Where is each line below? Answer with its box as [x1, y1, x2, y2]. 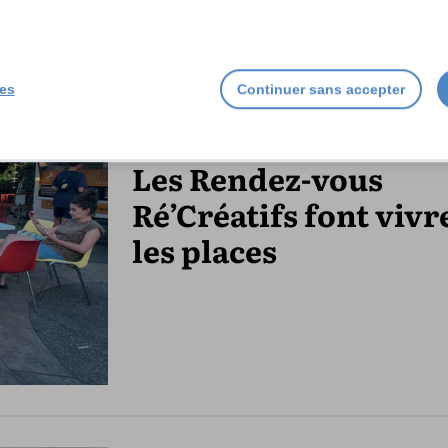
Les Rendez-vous [132, 156, 383, 201]
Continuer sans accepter [237, 80, 406, 97]
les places [132, 228, 277, 273]
